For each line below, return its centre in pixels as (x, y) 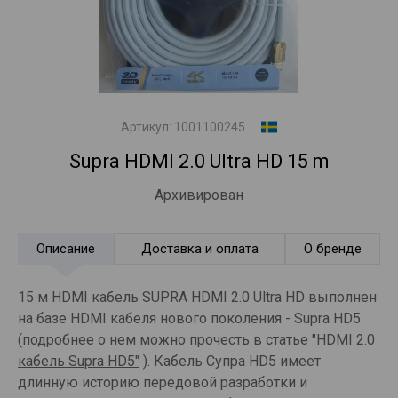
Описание (66, 248)
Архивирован (199, 195)
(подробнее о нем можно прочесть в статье (165, 339)
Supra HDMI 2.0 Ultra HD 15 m (199, 161)
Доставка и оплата (199, 248)
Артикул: (147, 127)
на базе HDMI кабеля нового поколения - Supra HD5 (189, 318)
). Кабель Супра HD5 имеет (230, 361)
